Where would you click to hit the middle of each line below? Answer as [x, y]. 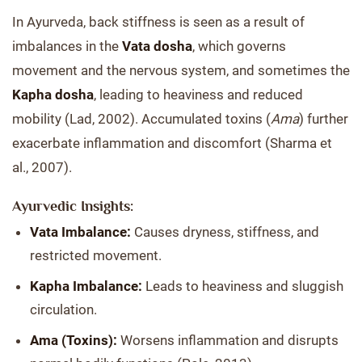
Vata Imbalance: [80, 232]
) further [324, 119]
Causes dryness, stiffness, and [225, 232]
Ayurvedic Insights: [73, 206]
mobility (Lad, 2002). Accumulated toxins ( [141, 119]
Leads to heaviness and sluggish [243, 286]
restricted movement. [96, 255]
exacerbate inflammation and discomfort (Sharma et [172, 143]
